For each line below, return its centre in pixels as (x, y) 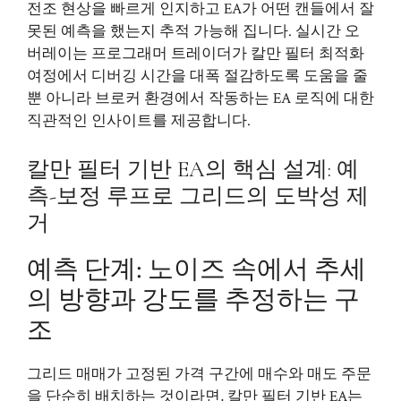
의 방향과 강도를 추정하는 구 (193, 299)
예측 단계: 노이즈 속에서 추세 (196, 269)
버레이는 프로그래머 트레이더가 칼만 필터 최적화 (196, 54)
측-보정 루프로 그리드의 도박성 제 (198, 196)
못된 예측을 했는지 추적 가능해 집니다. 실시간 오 (193, 31)
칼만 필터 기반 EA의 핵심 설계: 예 (193, 169)
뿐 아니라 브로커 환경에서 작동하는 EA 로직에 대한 (200, 98)
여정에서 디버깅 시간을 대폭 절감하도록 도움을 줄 (197, 76)
